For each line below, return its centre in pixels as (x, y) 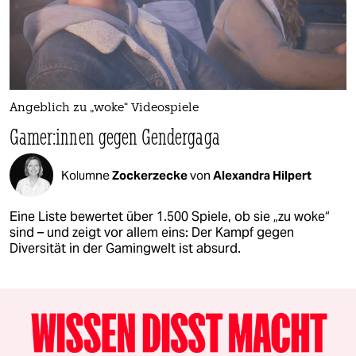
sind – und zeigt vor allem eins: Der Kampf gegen (152, 233)
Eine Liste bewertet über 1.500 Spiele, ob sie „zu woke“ (170, 217)
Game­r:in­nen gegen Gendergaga (115, 137)
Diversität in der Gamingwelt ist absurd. (125, 249)
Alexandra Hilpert (262, 175)
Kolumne (87, 175)
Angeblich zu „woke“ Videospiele (104, 109)
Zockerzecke (151, 175)
